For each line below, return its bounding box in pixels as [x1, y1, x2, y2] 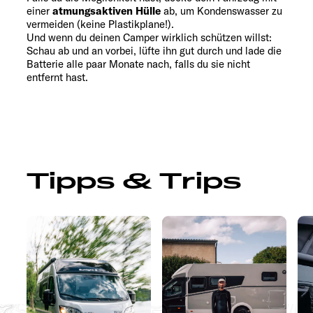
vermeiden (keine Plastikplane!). [27, 17, 174, 31]
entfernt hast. [27, 71, 88, 85]
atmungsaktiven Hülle [52, 4, 161, 18]
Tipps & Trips [27, 167, 242, 196]
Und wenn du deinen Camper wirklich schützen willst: [27, 31, 272, 45]
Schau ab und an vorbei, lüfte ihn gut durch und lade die [27, 44, 282, 58]
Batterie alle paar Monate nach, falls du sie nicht [27, 57, 250, 71]
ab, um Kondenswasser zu [161, 4, 282, 18]
